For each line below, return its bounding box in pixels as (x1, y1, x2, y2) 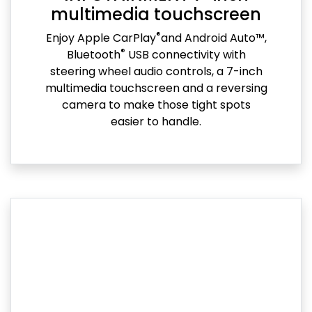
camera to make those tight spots (61, 97, 251, 114)
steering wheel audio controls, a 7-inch (49, 63, 263, 80)
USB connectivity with (125, 47, 246, 63)
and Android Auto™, (160, 30, 267, 47)
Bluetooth (66, 47, 120, 63)
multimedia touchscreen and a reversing (45, 80, 267, 97)
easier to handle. (111, 114, 201, 130)
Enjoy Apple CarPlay (45, 30, 156, 47)
